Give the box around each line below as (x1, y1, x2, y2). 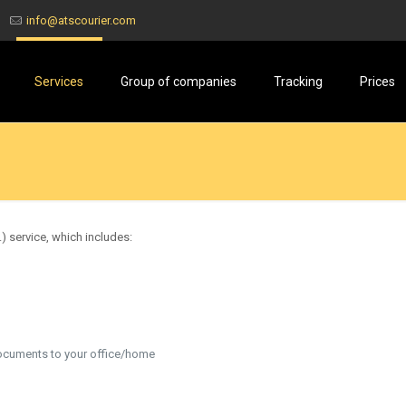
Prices (359, 74, 395, 89)
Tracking (273, 74, 323, 89)
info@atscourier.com (25, 14, 136, 27)
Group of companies (120, 74, 237, 89)
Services (34, 74, 83, 89)
